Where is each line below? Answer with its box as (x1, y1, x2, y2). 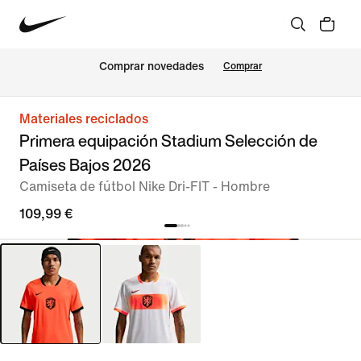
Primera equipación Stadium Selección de (19, 129, 317, 152)
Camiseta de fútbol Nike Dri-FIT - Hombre (19, 180, 270, 193)
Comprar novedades (99, 60, 204, 73)
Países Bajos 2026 (19, 153, 151, 176)
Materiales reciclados (19, 112, 148, 126)
